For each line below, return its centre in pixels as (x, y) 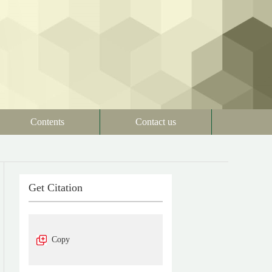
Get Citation (56, 188)
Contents (47, 122)
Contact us (156, 122)
